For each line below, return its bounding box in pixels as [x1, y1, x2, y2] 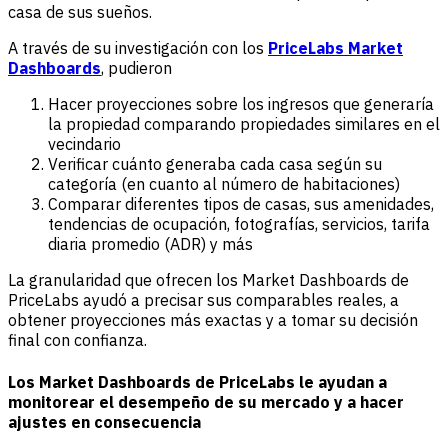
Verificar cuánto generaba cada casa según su [48, 154, 382, 175]
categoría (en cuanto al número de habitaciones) [48, 174, 400, 195]
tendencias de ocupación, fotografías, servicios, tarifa [48, 214, 430, 235]
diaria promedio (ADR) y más [48, 234, 253, 255]
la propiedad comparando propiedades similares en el [48, 114, 440, 135]
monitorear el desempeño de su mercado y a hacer [8, 391, 404, 412]
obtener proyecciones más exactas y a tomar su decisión [8, 310, 418, 331]
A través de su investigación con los [8, 38, 268, 59]
